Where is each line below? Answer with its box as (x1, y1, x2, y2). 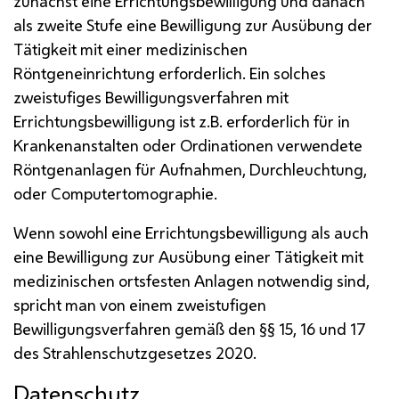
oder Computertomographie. (13, 182, 217, 204)
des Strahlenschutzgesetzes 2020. (13, 341, 256, 363)
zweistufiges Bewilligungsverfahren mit (13, 85, 289, 108)
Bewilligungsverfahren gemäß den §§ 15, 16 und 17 (13, 317, 366, 339)
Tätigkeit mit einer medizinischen (13, 37, 248, 60)
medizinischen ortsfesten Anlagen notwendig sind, (13, 269, 370, 291)
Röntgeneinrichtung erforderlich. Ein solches (13, 61, 326, 84)
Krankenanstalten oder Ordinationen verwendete (13, 134, 362, 156)
